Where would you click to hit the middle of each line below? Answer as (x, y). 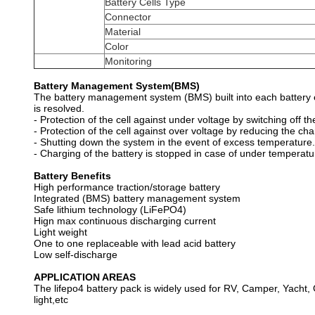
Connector (128, 17)
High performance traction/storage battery (127, 187)
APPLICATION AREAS (85, 277)
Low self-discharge (76, 254)
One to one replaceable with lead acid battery (135, 243)
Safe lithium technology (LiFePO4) (110, 209)
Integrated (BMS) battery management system (137, 198)
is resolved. (59, 108)
